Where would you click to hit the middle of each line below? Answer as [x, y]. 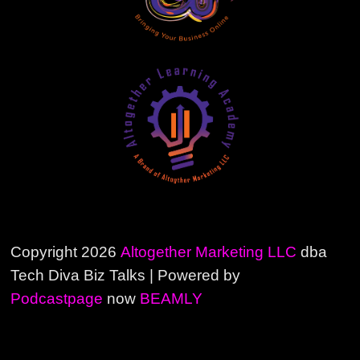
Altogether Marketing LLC [209, 252]
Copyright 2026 [66, 252]
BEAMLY [172, 299]
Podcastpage [57, 299]
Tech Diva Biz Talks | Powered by [126, 276]
